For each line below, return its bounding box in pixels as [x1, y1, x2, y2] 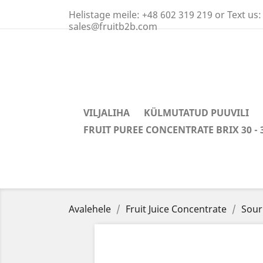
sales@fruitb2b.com [69, 20, 157, 33]
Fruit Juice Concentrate [126, 203, 227, 215]
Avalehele [69, 203, 111, 215]
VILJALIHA [83, 106, 130, 119]
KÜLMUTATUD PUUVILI [144, 106, 249, 119]
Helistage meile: [69, 8, 142, 21]
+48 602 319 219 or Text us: [142, 8, 261, 21]
